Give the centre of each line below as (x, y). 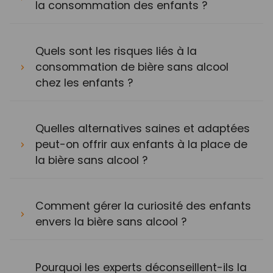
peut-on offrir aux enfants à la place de (141, 144)
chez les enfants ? (84, 83)
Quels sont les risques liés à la (116, 51)
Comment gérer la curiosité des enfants (143, 206)
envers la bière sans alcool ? (111, 222)
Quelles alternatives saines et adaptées (143, 129)
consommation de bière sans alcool (132, 67)
